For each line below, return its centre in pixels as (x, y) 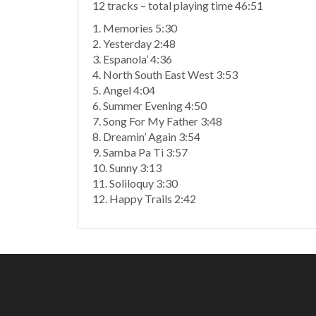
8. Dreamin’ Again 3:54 (146, 136)
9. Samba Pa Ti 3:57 (140, 152)
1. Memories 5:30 (135, 28)
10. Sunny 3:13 (127, 168)
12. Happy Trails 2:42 (144, 199)
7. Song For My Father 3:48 (157, 121)
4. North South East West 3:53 (165, 74)
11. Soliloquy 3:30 (135, 183)
